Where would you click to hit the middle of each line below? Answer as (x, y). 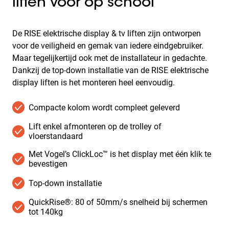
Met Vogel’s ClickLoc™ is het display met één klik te (120, 154)
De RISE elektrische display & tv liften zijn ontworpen (107, 33)
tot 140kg (46, 212)
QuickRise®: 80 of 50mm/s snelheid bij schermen (118, 202)
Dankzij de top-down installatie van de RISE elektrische (110, 70)
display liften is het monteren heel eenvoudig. (94, 83)
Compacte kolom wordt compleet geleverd (104, 107)
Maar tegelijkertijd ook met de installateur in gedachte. (110, 58)
